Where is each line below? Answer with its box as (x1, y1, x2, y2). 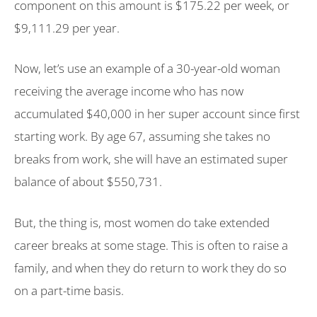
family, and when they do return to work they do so (14, 259, 287, 276)
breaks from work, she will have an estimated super (14, 151, 288, 168)
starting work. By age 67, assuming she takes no (14, 128, 270, 145)
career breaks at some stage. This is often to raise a (14, 236, 288, 253)
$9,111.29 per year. (14, 19, 120, 36)
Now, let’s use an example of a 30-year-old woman (14, 60, 280, 77)
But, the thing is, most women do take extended (14, 214, 270, 231)
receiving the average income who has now (14, 83, 243, 100)
